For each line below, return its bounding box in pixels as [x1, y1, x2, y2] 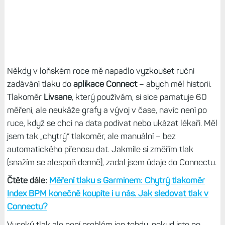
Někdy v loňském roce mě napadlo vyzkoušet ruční [7, 65, 194, 76]
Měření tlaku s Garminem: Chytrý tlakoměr [49, 175, 205, 185]
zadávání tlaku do [7, 78, 73, 89]
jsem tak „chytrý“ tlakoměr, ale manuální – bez [7, 131, 176, 141]
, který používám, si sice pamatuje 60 [71, 91, 207, 102]
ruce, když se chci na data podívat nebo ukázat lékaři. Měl [7, 118, 217, 128]
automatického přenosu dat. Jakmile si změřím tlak [7, 144, 193, 154]
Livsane [43, 91, 72, 102]
